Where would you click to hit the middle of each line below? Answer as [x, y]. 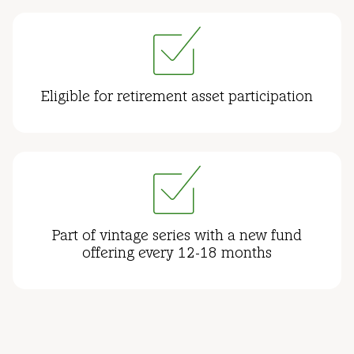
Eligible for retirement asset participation [177, 98]
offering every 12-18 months [177, 254]
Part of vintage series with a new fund [177, 237]
